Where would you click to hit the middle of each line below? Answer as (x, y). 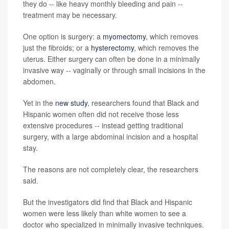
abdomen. (39, 81)
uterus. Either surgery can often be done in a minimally (111, 59)
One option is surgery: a (63, 36)
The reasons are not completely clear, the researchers (111, 169)
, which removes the (166, 47)
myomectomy (124, 36)
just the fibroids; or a (57, 47)
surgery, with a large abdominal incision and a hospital (110, 136)
